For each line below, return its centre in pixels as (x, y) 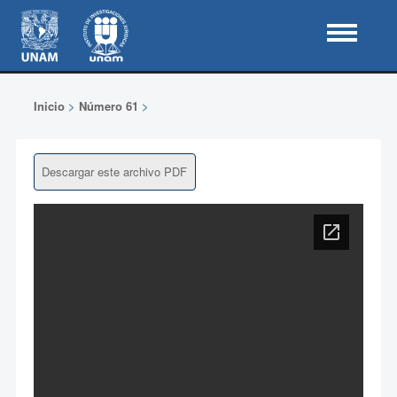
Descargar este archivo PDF (114, 171)
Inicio (49, 106)
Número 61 (108, 106)
